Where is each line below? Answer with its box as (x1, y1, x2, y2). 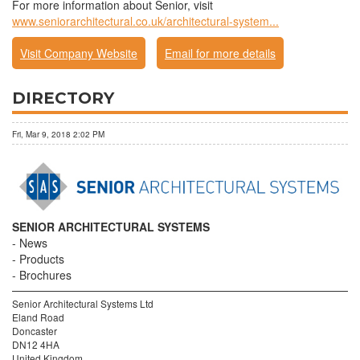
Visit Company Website (20, 45, 137, 61)
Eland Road (12, 309, 64, 324)
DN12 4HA (12, 337, 59, 351)
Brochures (19, 266, 72, 283)
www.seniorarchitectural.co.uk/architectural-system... (12, 13, 279, 29)
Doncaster (12, 323, 57, 337)
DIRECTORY (12, 88, 114, 108)
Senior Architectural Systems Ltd (12, 296, 153, 310)
